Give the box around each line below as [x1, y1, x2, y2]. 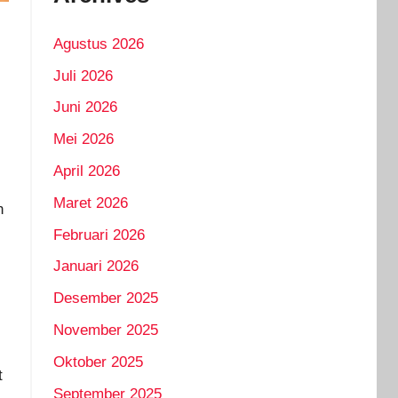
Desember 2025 [52, 290, 158, 307]
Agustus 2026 [52, 35, 144, 52]
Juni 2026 [52, 99, 117, 116]
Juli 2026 [52, 67, 113, 84]
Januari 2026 [52, 258, 139, 275]
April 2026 [52, 163, 120, 180]
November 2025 [52, 321, 158, 338]
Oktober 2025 [52, 353, 143, 370]
